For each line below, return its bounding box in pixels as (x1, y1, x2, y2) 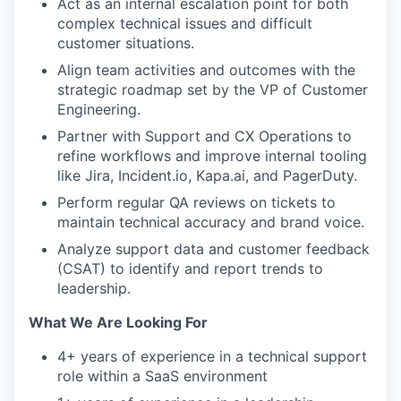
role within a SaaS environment (57, 367, 268, 385)
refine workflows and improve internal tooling (57, 147, 367, 165)
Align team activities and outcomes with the (57, 61, 355, 79)
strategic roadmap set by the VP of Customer (57, 81, 368, 98)
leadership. (57, 279, 131, 297)
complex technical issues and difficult (57, 14, 312, 32)
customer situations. (57, 34, 194, 52)
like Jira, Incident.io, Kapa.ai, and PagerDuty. (57, 166, 357, 184)
